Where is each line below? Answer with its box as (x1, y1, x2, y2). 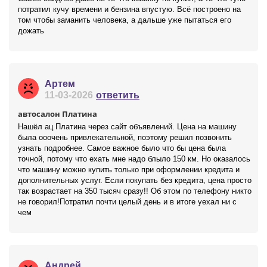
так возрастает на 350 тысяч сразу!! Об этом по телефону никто (18, 187, 252, 195)
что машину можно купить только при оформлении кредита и (18, 165, 240, 174)
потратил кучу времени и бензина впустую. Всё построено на (18, 5, 241, 14)
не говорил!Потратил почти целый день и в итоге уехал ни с (18, 197, 237, 206)
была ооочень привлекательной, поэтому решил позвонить (18, 133, 232, 142)
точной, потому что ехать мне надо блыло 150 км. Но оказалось (18, 154, 250, 163)
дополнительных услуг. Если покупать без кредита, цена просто (18, 176, 252, 185)
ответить (96, 90, 139, 100)
